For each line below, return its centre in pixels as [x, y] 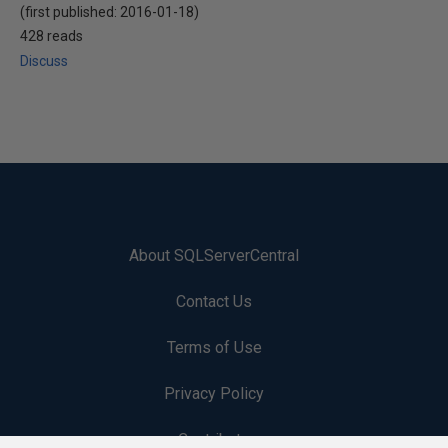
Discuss [44, 61]
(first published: [70, 12]
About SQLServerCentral [214, 255]
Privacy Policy [214, 393]
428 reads [51, 36]
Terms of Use [214, 347]
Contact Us [214, 301]
